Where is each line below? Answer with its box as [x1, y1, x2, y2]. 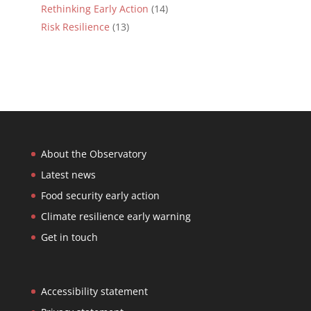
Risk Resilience [40, 19, 110, 33]
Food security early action [40, 188, 160, 202]
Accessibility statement [40, 284, 148, 298]
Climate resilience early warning [40, 209, 191, 223]
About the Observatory [40, 146, 146, 160]
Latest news [40, 167, 96, 181]
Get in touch [40, 230, 98, 244]
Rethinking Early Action [40, 1, 149, 15]
